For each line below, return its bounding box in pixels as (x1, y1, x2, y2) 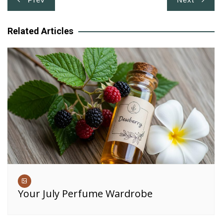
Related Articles (7, 26, 73, 37)
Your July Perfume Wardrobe (18, 187, 153, 201)
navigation (7, 7, 82, 27)
